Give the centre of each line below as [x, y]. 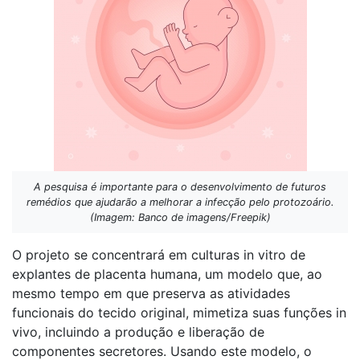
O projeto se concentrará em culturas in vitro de [159, 254]
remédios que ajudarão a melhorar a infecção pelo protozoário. [180, 202]
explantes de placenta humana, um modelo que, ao [167, 274]
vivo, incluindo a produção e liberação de [138, 331]
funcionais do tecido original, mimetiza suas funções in [179, 312]
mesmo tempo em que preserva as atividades [151, 293]
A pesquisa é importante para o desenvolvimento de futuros [180, 186]
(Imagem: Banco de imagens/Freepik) [180, 217]
